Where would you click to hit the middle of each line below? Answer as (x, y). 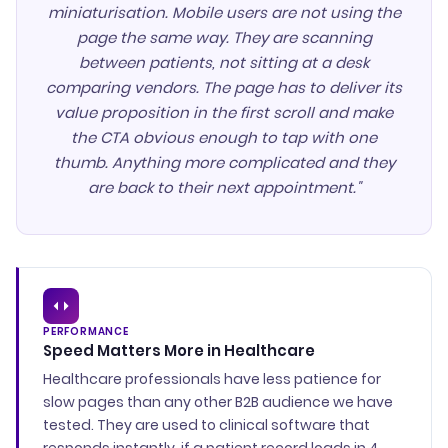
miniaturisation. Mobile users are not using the (224, 12)
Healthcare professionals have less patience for (212, 379)
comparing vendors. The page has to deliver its (224, 87)
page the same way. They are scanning (224, 37)
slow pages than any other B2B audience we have (218, 402)
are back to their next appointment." (224, 187)
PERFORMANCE (86, 331)
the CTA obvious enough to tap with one (224, 137)
